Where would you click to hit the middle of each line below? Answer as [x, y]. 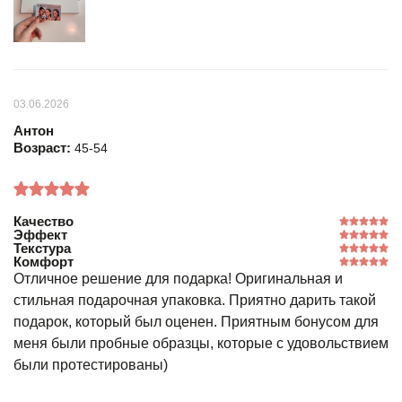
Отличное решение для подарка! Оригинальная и [178, 279]
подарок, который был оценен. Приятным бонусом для [196, 322]
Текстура [42, 248]
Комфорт [44, 262]
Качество [44, 221]
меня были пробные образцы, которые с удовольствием [201, 343]
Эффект [40, 235]
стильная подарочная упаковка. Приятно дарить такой [195, 300]
